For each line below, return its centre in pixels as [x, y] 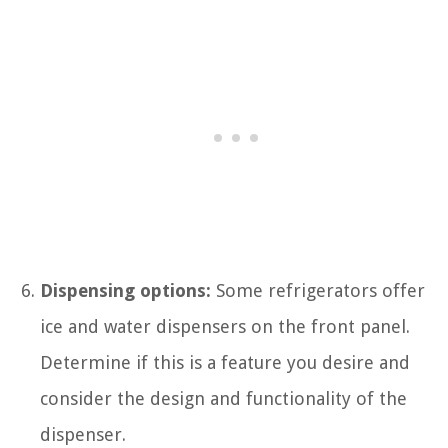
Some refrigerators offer [318, 290]
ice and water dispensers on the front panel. [225, 326]
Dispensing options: [125, 290]
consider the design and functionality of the [223, 398]
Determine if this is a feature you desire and [225, 362]
